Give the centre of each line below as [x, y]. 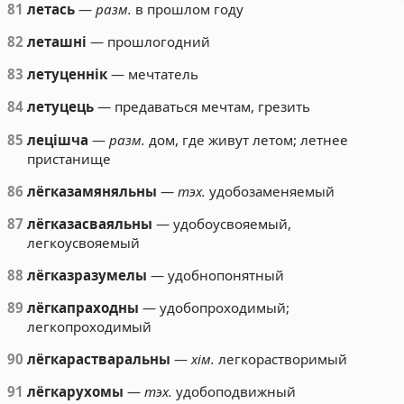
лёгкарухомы [76, 392]
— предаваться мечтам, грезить [202, 107]
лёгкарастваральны [99, 359]
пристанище [69, 158]
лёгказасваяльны [90, 223]
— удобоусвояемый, [222, 223]
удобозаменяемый [271, 191]
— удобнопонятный [216, 275]
